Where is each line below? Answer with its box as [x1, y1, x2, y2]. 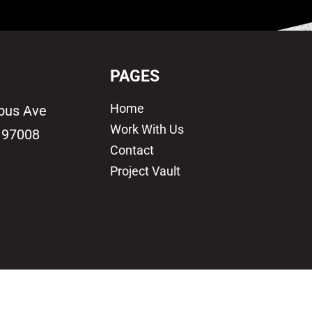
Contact [109, 142, 154, 157]
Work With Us [109, 121, 184, 136]
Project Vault [109, 163, 180, 178]
